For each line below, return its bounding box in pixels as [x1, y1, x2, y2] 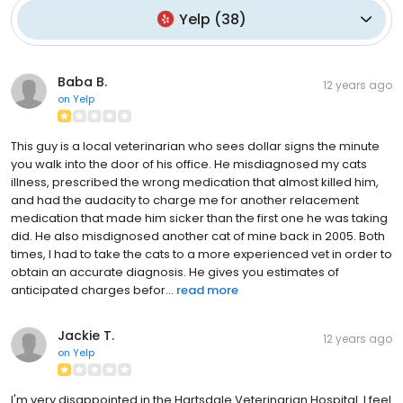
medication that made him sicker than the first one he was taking [11, 209, 388, 227]
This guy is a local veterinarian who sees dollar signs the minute [11, 137, 380, 155]
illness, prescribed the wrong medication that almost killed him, [11, 173, 379, 191]
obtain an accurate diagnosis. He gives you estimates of [11, 263, 339, 281]
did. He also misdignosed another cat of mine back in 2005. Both [11, 227, 385, 245]
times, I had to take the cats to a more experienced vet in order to [11, 245, 392, 263]
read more [176, 281, 238, 299]
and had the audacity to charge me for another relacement [11, 191, 359, 209]
